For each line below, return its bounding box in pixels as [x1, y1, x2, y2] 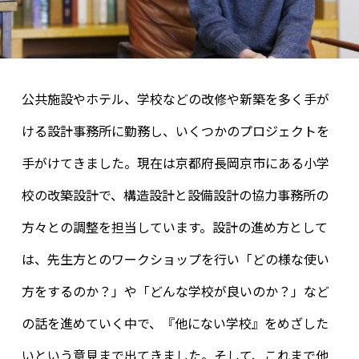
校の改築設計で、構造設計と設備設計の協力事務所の [21, 185, 329, 205]
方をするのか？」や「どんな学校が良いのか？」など [21, 281, 329, 301]
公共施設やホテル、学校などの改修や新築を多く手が [21, 89, 329, 109]
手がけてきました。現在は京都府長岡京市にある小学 [21, 153, 329, 173]
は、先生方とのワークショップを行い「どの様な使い [21, 249, 329, 269]
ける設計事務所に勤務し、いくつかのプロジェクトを [21, 121, 329, 141]
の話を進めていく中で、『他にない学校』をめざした [21, 313, 329, 333]
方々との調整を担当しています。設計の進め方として [21, 217, 328, 237]
